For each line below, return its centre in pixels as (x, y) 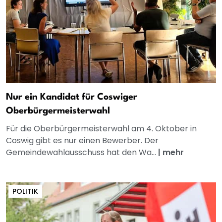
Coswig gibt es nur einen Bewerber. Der (82, 141)
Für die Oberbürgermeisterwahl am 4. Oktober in (101, 129)
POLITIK (25, 192)
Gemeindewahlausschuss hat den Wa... (82, 153)
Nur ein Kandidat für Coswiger (72, 97)
